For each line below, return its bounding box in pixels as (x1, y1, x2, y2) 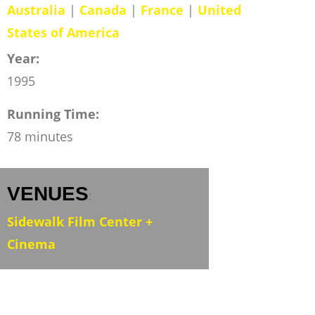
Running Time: (6, 105, 99, 122)
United (197, 1, 241, 18)
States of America (6, 24, 120, 41)
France (140, 1, 184, 18)
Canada (79, 1, 127, 18)
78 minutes (6, 128, 73, 145)
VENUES (6, 183, 89, 205)
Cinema (6, 236, 56, 252)
